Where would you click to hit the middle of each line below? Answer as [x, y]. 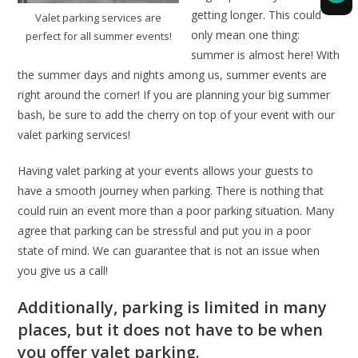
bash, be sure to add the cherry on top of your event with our [177, 115]
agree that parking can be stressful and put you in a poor [165, 231]
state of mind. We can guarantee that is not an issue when [169, 251]
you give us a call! [63, 270]
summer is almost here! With [265, 55]
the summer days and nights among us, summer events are [173, 75]
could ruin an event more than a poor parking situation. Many [176, 211]
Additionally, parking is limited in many [173, 307]
